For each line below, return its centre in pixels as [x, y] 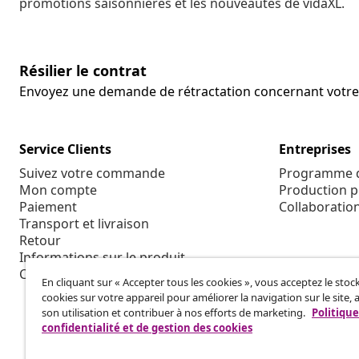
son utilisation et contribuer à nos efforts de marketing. [175, 313]
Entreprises [315, 149]
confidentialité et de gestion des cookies [147, 328]
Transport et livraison [84, 224]
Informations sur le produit [102, 258]
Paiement [48, 207]
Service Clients [65, 149]
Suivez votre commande [92, 173]
